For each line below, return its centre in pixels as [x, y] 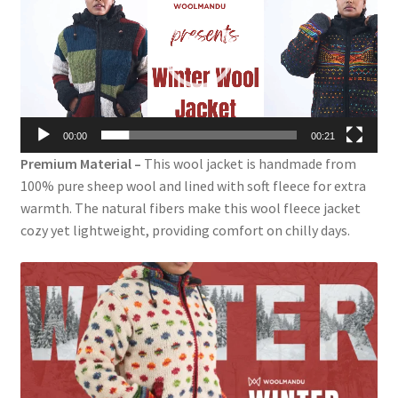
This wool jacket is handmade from [248, 163]
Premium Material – [80, 163]
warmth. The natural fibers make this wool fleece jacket [190, 207]
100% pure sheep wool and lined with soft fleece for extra [193, 185]
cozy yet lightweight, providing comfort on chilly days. [185, 230]
